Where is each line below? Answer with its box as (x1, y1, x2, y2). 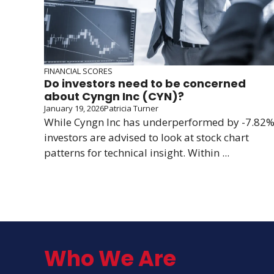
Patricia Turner (104, 103, 158, 114)
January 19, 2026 (44, 103, 104, 114)
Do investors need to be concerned (44, 76, 246, 92)
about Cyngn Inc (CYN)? (44, 89, 184, 105)
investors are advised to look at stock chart (44, 130, 249, 145)
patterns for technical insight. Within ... (44, 146, 229, 160)
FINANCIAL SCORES (44, 65, 113, 77)
